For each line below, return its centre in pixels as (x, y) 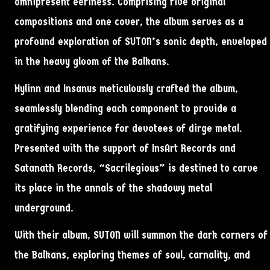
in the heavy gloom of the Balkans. (92, 62)
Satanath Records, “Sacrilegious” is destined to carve (136, 169)
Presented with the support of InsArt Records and (125, 149)
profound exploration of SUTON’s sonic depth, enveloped (141, 42)
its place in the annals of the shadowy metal (113, 189)
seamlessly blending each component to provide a (125, 109)
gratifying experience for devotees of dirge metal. (128, 129)
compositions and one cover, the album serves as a (129, 22)
